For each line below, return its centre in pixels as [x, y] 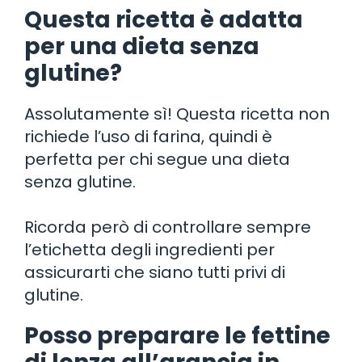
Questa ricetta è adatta [164, 19]
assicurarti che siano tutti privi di [155, 272]
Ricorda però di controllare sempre [168, 227]
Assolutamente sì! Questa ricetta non [177, 114]
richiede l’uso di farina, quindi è [148, 136]
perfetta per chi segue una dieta [157, 159]
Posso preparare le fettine [177, 335]
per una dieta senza [142, 46]
